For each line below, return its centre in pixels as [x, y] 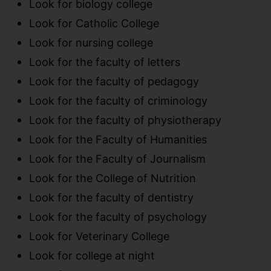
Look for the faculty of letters [105, 62]
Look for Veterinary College [99, 236]
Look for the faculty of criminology [118, 101]
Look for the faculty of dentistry [111, 198]
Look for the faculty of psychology [118, 217]
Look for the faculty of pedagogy [114, 81]
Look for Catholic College [94, 23]
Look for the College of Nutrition [113, 178]
